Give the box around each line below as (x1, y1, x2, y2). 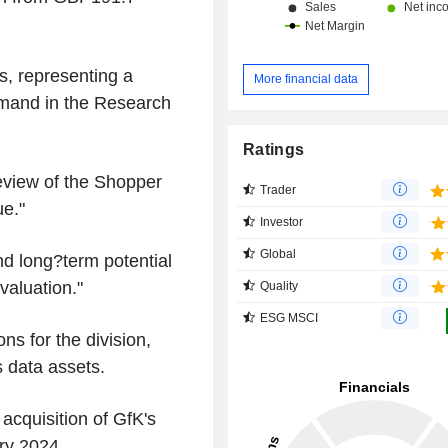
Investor (260, 214, 304, 229)
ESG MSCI (260, 310, 319, 325)
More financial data (254, 71, 359, 86)
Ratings (243, 140, 305, 158)
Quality (260, 278, 299, 293)
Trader (260, 182, 297, 197)
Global (260, 246, 297, 261)
